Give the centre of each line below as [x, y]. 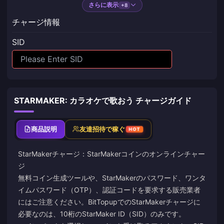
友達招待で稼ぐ [102, 129]
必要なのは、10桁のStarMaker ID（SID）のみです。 [102, 213]
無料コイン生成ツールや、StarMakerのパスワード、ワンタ [112, 177]
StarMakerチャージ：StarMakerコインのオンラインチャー [111, 153]
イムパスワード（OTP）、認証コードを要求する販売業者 [109, 189]
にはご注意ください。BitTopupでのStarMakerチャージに [109, 201]
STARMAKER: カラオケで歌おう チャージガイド [103, 100]
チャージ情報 [36, 22]
